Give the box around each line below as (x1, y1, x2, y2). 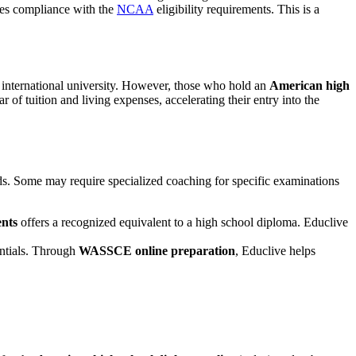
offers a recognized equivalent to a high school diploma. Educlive (17, 215, 348, 230)
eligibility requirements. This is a (153, 2, 319, 17)
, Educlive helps (235, 244, 315, 258)
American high (269, 78, 350, 92)
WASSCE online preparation (79, 244, 235, 258)
